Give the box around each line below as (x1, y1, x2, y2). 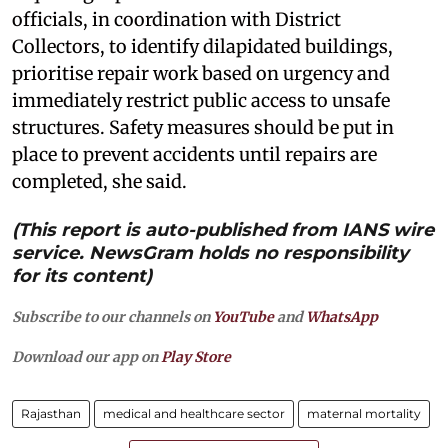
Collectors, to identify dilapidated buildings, (12, 34, 393, 58)
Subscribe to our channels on (12, 307, 213, 326)
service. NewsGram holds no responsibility (12, 241, 409, 264)
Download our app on (12, 347, 161, 366)
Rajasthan (21, 405, 81, 421)
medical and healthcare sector (103, 405, 285, 421)
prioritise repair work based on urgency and (12, 61, 390, 85)
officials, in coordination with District (12, 7, 341, 31)
